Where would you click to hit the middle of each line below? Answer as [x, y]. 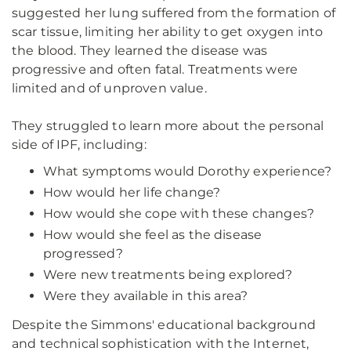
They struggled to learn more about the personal [168, 126]
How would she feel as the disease [153, 235]
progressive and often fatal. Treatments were [155, 69]
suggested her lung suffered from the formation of [174, 13]
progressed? [83, 253]
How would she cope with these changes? [179, 213]
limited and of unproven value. [109, 88]
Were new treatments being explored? [168, 275]
